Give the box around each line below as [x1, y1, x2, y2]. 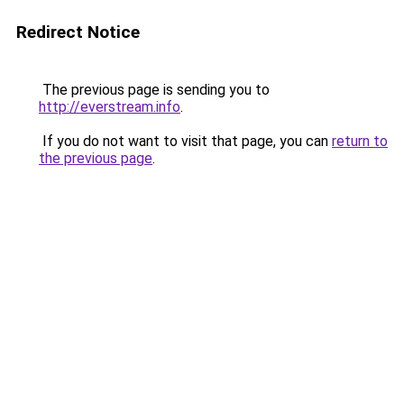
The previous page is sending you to [39, 81, 270, 98]
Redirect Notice [16, 22, 140, 42]
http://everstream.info [39, 98, 180, 115]
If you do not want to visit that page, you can [39, 133, 332, 150]
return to [332, 133, 388, 150]
